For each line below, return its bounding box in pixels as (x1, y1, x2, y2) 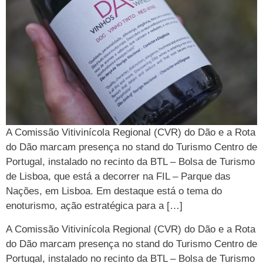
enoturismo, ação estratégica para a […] (6, 200, 183, 212)
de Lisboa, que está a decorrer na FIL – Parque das (6, 171, 231, 183)
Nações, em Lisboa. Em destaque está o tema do (6, 186, 222, 197)
